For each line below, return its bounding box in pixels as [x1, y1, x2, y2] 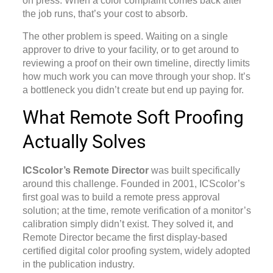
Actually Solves [22, 131, 146, 153]
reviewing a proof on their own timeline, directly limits [22, 57, 250, 68]
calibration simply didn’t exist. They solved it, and [22, 219, 233, 230]
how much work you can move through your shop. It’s [22, 71, 250, 82]
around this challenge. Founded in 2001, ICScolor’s [22, 179, 245, 190]
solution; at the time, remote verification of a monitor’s [22, 205, 251, 216]
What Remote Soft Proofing [22, 107, 244, 129]
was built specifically [148, 165, 240, 176]
